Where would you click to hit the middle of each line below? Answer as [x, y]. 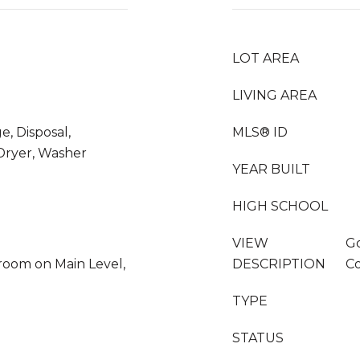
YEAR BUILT [271, 169]
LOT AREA [266, 58]
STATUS [258, 338]
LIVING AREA [274, 95]
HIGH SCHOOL [280, 206]
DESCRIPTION [279, 264]
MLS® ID [260, 132]
